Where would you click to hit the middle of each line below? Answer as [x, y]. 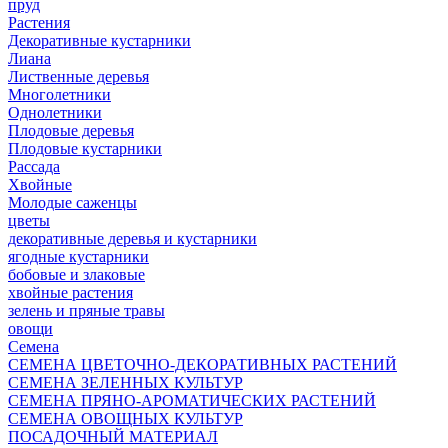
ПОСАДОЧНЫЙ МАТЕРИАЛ [113, 437]
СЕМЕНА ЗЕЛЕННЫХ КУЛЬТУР [125, 383]
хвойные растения [70, 293]
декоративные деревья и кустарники [132, 239]
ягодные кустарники [78, 257]
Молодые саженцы [72, 203]
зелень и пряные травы [86, 311]
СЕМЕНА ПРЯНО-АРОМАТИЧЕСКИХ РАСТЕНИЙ [192, 401]
